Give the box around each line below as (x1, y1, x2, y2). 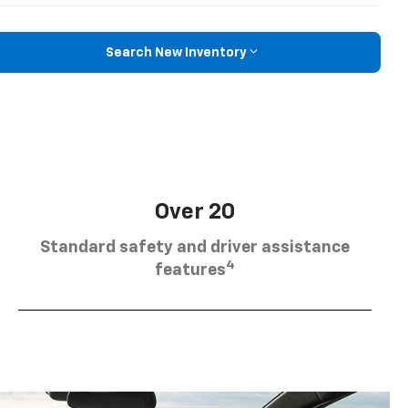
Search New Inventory (105, 46, 247, 59)
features (155, 261, 226, 279)
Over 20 (155, 200, 235, 223)
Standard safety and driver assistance (40, 239, 350, 256)
